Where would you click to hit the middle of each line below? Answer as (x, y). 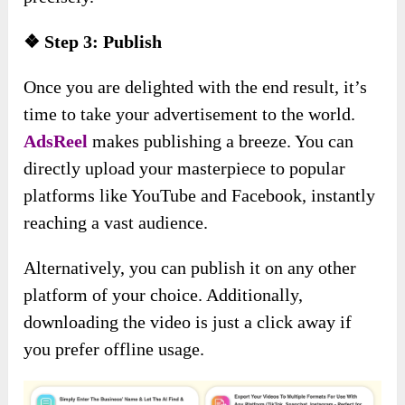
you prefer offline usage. (114, 349)
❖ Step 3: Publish (93, 42)
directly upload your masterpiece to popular (185, 169)
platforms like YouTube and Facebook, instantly (200, 196)
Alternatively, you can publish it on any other (190, 268)
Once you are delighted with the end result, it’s (196, 87)
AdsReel (56, 141)
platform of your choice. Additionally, (164, 295)
